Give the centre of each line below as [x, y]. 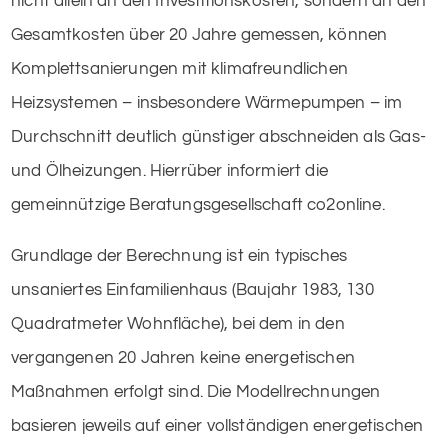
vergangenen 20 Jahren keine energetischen [183, 357]
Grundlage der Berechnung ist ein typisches [179, 255]
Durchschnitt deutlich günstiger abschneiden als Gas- [218, 136]
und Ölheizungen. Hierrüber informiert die [169, 170]
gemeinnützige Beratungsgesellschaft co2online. [198, 204]
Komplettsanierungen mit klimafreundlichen [179, 68]
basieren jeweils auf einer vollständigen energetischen [217, 425]
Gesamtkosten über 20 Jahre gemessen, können [199, 34]
